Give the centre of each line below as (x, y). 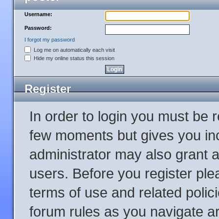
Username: (38, 14)
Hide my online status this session (73, 58)
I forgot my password (50, 40)
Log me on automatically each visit (74, 50)
